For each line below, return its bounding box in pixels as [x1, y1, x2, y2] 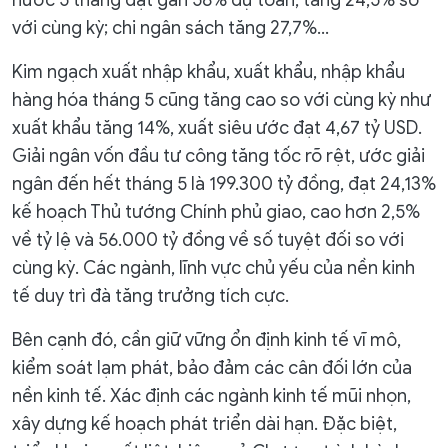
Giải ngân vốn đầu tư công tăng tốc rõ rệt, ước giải [12, 145, 425, 167]
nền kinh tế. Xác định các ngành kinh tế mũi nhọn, [12, 385, 411, 407]
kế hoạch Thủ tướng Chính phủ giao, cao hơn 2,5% [12, 201, 420, 223]
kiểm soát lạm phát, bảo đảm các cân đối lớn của [12, 357, 412, 379]
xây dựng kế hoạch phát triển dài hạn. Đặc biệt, [12, 413, 397, 435]
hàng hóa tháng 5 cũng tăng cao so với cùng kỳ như [12, 89, 431, 111]
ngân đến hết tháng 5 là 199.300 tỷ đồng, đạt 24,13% [12, 173, 436, 195]
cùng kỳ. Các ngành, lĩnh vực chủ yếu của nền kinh [12, 257, 415, 279]
